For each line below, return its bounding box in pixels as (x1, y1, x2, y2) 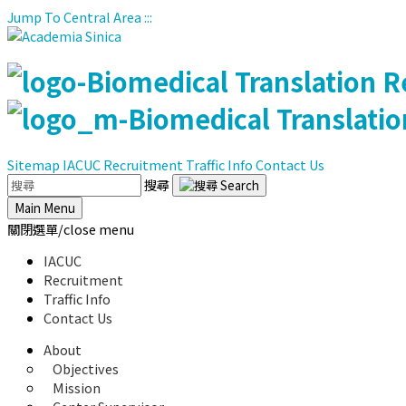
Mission (53, 378, 101, 398)
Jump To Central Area (7, 7, 141, 26)
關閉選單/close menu (7, 218, 134, 238)
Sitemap (7, 154, 60, 174)
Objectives (53, 359, 119, 379)
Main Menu (14, 198, 75, 217)
